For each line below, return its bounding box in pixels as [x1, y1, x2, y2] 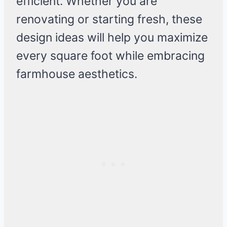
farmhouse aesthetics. [16, 67, 137, 82]
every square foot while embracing [16, 49, 205, 63]
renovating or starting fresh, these [16, 12, 202, 27]
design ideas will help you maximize [16, 30, 208, 45]
